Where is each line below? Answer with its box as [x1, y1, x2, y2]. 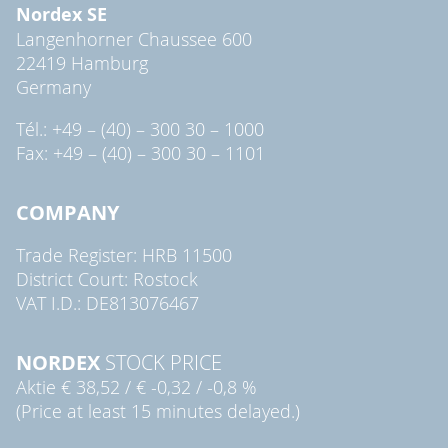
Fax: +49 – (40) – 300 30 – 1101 [16, 140, 265, 165]
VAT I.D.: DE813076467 [16, 290, 199, 315]
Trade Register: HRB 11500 [16, 242, 232, 267]
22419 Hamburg [16, 50, 148, 75]
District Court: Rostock [16, 266, 198, 291]
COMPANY [16, 198, 119, 226]
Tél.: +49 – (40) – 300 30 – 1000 [16, 116, 264, 141]
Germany [16, 74, 91, 99]
